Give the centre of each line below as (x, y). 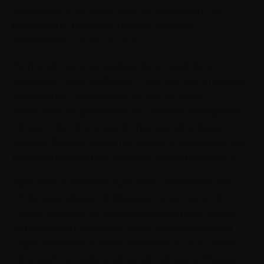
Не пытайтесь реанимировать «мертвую (112, 66)
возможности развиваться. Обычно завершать (127, 112)
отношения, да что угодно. (77, 41)
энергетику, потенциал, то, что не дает (106, 97)
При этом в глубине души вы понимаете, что (123, 183)
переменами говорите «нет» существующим (123, 229)
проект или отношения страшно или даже (118, 127)
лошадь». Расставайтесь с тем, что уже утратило (129, 81)
